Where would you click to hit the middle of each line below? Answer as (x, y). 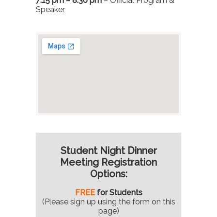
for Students (118, 192)
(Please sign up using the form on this (108, 201)
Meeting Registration (108, 162)
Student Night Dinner (108, 150)
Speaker (50, 9)
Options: (108, 174)
